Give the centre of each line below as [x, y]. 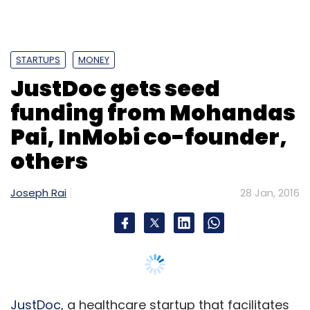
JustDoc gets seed [115, 88]
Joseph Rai [38, 192]
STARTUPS [38, 60]
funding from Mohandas [153, 112]
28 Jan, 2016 [270, 192]
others [49, 161]
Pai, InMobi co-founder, [149, 136]
